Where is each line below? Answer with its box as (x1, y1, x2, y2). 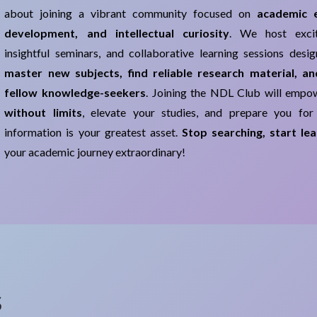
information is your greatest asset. (4, 125, 182, 139)
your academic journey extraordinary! (4, 144, 186, 158)
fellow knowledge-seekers (4, 85, 146, 99)
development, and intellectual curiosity (4, 25, 229, 40)
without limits (4, 105, 82, 119)
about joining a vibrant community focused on (4, 6, 257, 20)
